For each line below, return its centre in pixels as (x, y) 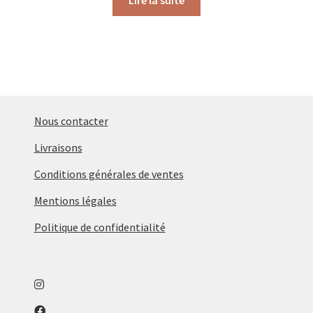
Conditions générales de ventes (109, 174)
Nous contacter (71, 121)
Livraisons (58, 148)
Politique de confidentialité (100, 227)
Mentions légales (75, 201)
